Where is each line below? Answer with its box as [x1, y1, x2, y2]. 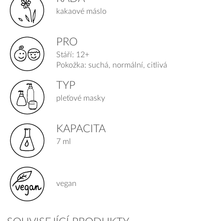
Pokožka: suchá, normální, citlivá [56, 61, 168, 70]
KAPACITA [56, 123, 106, 134]
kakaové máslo [56, 7, 107, 16]
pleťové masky [56, 94, 106, 103]
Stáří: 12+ [56, 51, 90, 59]
